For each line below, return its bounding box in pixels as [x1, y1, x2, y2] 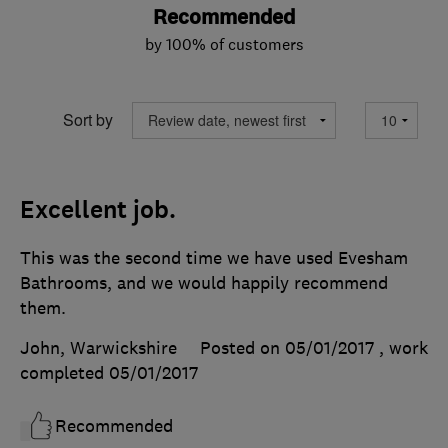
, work [379, 336, 428, 359]
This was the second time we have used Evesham [20, 246, 408, 269]
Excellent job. [20, 193, 176, 226]
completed [20, 361, 109, 384]
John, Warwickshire [20, 336, 177, 359]
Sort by [63, 108, 113, 132]
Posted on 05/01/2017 [200, 336, 374, 359]
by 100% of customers [144, 33, 304, 54]
